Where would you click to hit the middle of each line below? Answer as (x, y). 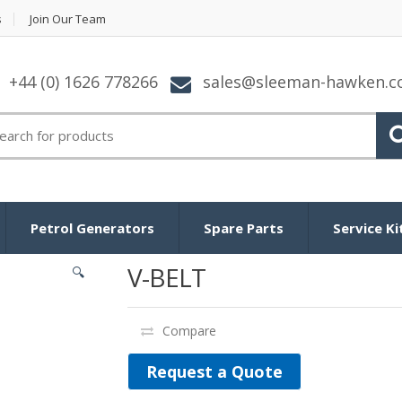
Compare (189, 330)
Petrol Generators (92, 227)
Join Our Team (68, 19)
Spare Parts (244, 227)
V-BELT (166, 277)
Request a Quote (214, 371)
